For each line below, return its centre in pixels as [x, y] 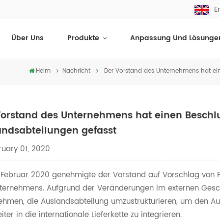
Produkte [84, 38]
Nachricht [77, 71]
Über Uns [28, 38]
